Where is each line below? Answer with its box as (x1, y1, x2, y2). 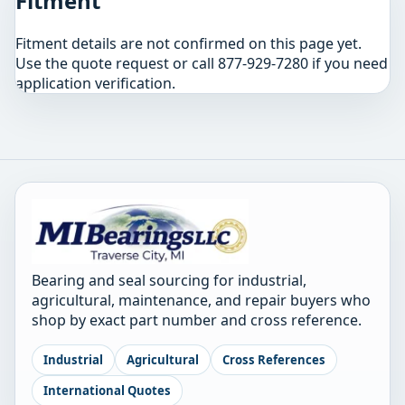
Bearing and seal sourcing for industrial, (32, 269, 307, 290)
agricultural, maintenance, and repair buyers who (32, 289, 372, 310)
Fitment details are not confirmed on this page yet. (15, 33, 362, 54)
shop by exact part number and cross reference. (32, 309, 363, 330)
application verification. (15, 73, 175, 94)
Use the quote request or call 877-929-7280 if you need (15, 53, 388, 74)
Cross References (222, 352, 326, 369)
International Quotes (43, 382, 172, 400)
